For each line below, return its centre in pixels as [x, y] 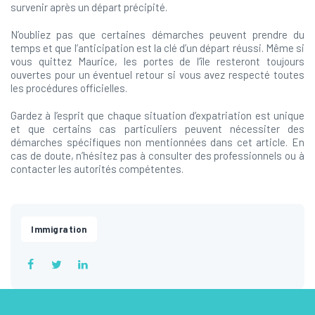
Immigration [59, 229]
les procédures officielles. [69, 88]
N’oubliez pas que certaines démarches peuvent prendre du [157, 34]
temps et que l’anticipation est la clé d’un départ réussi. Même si [157, 48]
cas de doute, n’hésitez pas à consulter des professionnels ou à [157, 155]
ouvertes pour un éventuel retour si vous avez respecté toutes [157, 75]
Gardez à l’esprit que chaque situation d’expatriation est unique [157, 115]
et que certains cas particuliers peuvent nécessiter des [157, 129]
